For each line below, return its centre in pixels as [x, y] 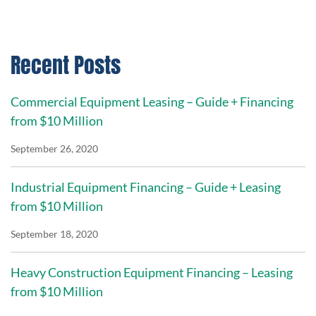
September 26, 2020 [54, 149]
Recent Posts [66, 65]
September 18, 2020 [54, 234]
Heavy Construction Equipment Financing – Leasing [152, 273]
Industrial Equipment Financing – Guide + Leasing [146, 187]
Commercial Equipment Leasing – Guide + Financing [152, 102]
